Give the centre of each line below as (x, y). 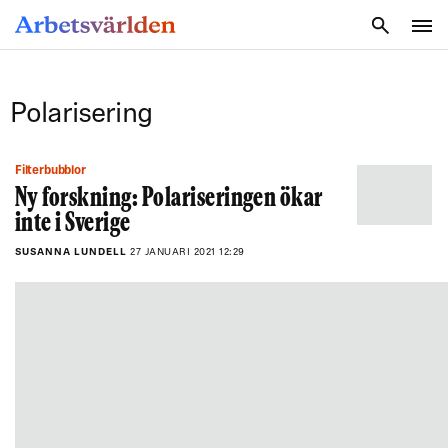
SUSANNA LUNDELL (72, 252)
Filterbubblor (53, 171)
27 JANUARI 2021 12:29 (187, 252)
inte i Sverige (73, 224)
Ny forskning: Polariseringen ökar (169, 199)
